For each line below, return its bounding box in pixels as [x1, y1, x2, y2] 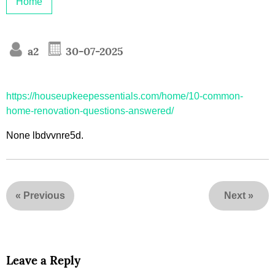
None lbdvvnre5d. [6, 130, 83, 141]
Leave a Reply [6, 253, 80, 268]
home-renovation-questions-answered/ [6, 106, 174, 117]
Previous [23, 190, 65, 201]
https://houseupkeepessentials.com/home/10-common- [6, 91, 243, 102]
